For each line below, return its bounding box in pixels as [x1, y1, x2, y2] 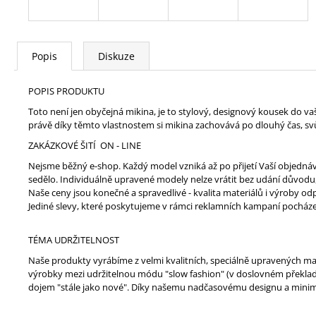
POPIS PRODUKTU [28, 85, 104, 97]
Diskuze [98, 49, 135, 63]
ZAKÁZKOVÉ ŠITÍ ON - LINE [28, 139, 141, 152]
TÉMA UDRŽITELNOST [28, 233, 119, 246]
